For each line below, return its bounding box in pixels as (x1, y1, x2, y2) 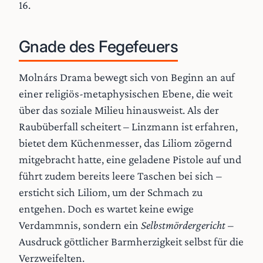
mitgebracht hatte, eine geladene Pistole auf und (19, 152, 241, 166)
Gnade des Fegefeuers (19, 37, 178, 57)
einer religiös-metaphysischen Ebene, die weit (19, 86, 232, 100)
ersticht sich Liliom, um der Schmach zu (19, 185, 203, 198)
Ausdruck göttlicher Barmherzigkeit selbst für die (19, 234, 244, 248)
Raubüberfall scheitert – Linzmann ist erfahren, (19, 119, 238, 133)
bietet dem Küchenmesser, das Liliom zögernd (19, 136, 232, 149)
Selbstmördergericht (141, 218, 225, 231)
